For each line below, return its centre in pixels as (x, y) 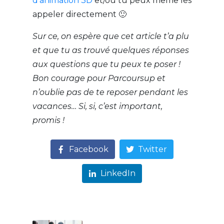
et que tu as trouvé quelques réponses (110, 50)
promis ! (48, 120)
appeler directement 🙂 (80, 14)
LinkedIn (118, 173)
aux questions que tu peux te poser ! (106, 64)
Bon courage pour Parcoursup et (99, 78)
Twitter (153, 149)
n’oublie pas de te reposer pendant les (110, 92)
